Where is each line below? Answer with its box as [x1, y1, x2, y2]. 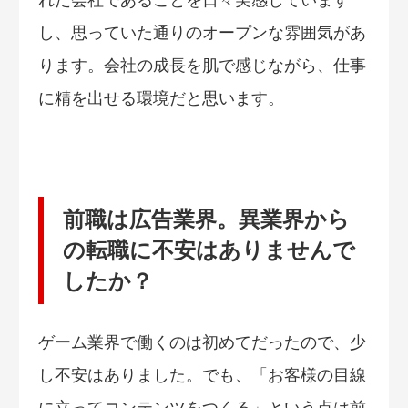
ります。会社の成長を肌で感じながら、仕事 [38, 56, 366, 76]
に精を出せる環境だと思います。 [38, 89, 284, 108]
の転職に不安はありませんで [62, 237, 355, 262]
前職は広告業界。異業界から [62, 206, 350, 231]
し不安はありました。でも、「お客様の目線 [38, 366, 366, 385]
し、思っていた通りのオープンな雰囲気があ [38, 24, 366, 43]
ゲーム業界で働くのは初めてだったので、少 [38, 333, 366, 352]
